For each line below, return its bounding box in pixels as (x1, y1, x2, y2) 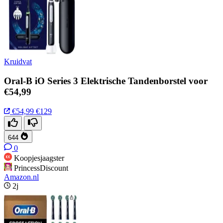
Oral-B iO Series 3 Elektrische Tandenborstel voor (4, 76, 208, 87)
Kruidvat (4, 57, 32, 66)
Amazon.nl (4, 172, 39, 181)
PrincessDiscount (14, 163, 68, 172)
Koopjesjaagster (14, 153, 64, 162)
